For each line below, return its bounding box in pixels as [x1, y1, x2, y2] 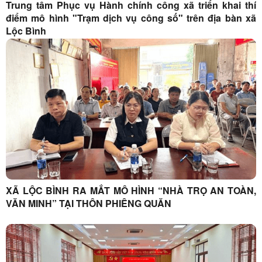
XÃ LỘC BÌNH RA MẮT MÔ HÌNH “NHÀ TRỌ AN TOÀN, [6, 183, 256, 197]
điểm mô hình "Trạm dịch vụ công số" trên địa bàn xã [6, 11, 256, 25]
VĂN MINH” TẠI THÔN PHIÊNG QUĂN [6, 196, 171, 210]
